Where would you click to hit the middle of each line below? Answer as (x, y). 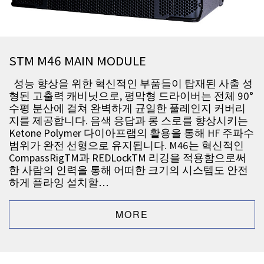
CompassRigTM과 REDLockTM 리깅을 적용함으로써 (128, 158)
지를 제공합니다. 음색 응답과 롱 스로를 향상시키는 (128, 121)
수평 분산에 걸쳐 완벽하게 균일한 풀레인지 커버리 (127, 108)
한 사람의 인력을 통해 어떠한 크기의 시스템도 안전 (128, 170)
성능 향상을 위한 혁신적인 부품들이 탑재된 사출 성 (131, 84)
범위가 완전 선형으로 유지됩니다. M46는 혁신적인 (126, 146)
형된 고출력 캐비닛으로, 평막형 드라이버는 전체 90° (131, 96)
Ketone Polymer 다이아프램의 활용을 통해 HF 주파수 (131, 133)
